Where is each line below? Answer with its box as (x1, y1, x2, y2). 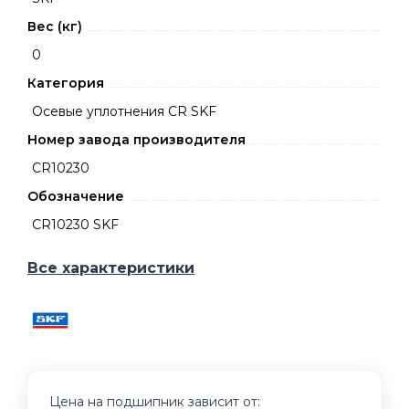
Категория (27, 75, 104, 91)
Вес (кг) (27, 18, 82, 35)
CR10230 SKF (32, 216, 119, 233)
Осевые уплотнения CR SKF (32, 103, 216, 120)
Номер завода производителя (27, 131, 246, 148)
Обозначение (27, 188, 124, 204)
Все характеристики (27, 259, 194, 277)
